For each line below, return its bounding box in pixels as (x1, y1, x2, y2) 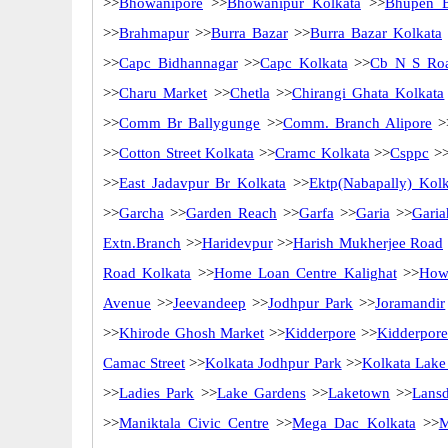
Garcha (119, 205, 164, 221)
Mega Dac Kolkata (292, 415, 416, 431)
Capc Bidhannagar (119, 55, 238, 71)
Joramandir (375, 295, 446, 311)
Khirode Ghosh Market (119, 325, 265, 341)
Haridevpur (201, 235, 273, 251)
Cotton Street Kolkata (119, 145, 255, 161)
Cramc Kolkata (274, 145, 370, 161)
